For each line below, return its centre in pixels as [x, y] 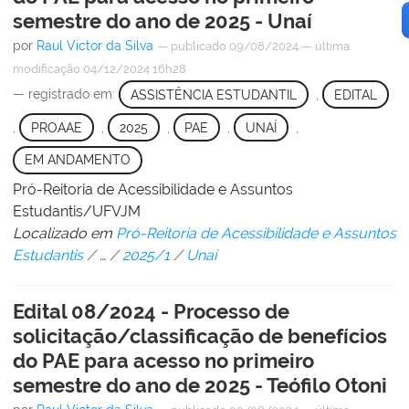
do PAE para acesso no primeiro [163, 360]
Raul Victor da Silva [95, 46]
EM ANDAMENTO [77, 160]
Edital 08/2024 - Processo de [151, 311]
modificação [47, 69]
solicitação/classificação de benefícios [200, 336]
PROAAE [56, 127]
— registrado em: [66, 94]
